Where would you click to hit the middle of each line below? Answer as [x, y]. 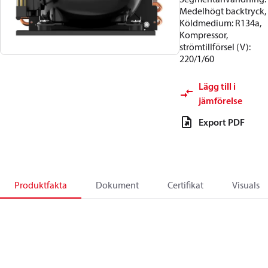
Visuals [246, 185]
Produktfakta [41, 185]
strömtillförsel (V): [215, 47]
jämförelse [220, 100]
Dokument [117, 185]
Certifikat [185, 185]
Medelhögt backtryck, [223, 11]
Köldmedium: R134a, [220, 23]
